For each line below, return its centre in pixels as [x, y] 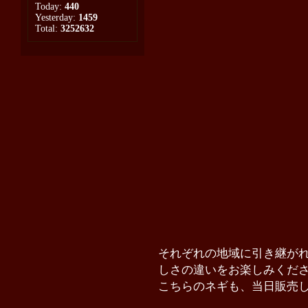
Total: [48, 29]
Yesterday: [57, 18]
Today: [50, 7]
